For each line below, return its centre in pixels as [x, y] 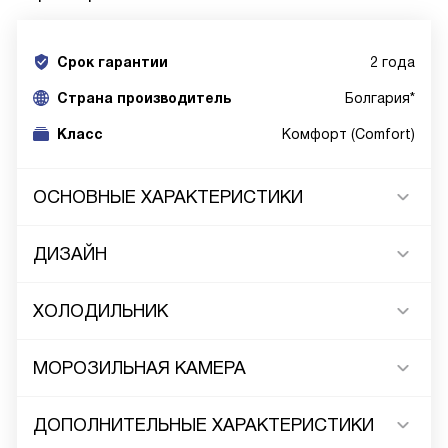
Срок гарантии [112, 62]
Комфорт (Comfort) [348, 134]
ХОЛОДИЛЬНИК [100, 311]
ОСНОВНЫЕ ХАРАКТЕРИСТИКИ [168, 197]
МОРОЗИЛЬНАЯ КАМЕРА [139, 368]
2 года [392, 62]
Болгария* [380, 98]
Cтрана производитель [144, 98]
